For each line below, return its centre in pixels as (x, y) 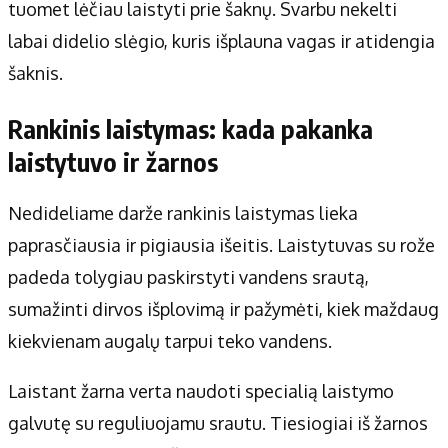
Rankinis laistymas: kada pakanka (190, 129)
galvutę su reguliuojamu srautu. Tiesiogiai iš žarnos (218, 423)
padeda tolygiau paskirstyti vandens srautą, (188, 277)
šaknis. (35, 73)
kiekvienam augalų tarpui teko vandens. (170, 341)
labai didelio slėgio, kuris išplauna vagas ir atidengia (221, 41)
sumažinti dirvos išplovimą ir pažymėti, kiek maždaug (223, 309)
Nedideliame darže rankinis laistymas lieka (183, 213)
